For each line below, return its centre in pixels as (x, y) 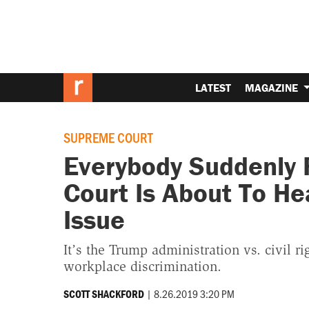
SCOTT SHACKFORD (103, 293)
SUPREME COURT (108, 138)
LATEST (213, 87)
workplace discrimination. (142, 266)
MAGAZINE (273, 87)
